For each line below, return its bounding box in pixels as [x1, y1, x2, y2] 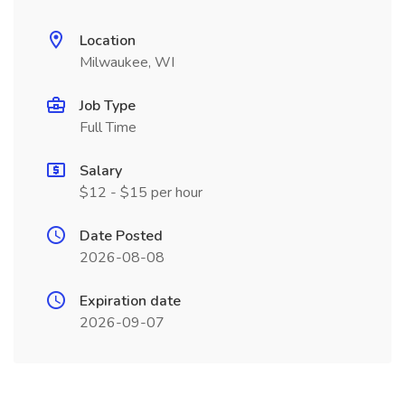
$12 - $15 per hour [80, 183, 202, 202]
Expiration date [80, 291, 181, 311]
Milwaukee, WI [80, 52, 174, 72]
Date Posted [80, 226, 163, 246]
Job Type [80, 96, 136, 116]
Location [80, 31, 136, 51]
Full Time [80, 118, 137, 137]
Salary [80, 161, 122, 181]
